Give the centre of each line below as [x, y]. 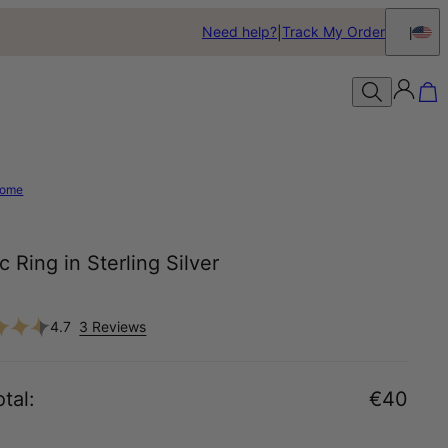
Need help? [239, 31]
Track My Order [333, 31]
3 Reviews [113, 326]
